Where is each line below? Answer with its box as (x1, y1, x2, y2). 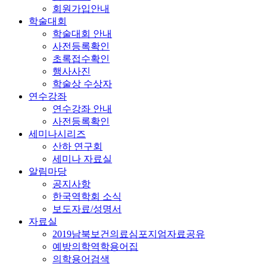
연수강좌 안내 (52, 103, 112, 114)
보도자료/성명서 (52, 203, 122, 214)
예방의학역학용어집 (52, 241, 138, 252)
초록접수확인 (52, 53, 110, 64)
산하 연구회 (52, 141, 103, 151)
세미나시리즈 (29, 128, 86, 139)
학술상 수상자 (52, 78, 112, 89)
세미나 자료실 (52, 153, 112, 164)
